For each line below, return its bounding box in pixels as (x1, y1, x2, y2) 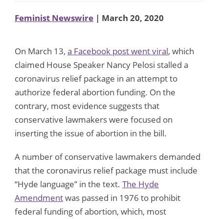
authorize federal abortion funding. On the (15, 86, 175, 98)
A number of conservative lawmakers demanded (15, 151, 200, 162)
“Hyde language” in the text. (15, 178, 122, 190)
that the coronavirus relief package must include (15, 164, 197, 176)
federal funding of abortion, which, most (15, 205, 166, 217)
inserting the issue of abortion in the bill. (15, 127, 167, 139)
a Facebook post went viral (67, 45, 168, 57)
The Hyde (122, 178, 159, 190)
